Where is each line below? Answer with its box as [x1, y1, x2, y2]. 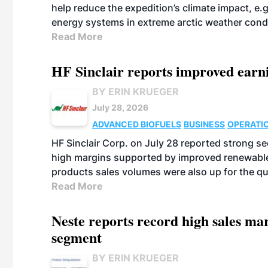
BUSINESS [184, 119, 225, 129]
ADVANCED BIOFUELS [92, 119, 181, 129]
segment [51, 227, 102, 248]
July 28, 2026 [92, 102, 148, 112]
